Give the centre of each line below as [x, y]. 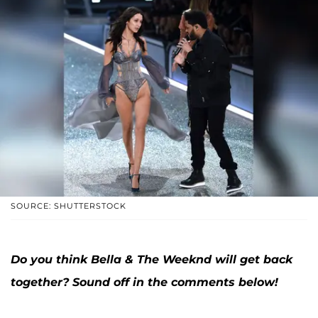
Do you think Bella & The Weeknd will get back [152, 259]
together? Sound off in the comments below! [144, 282]
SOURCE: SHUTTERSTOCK [68, 205]
